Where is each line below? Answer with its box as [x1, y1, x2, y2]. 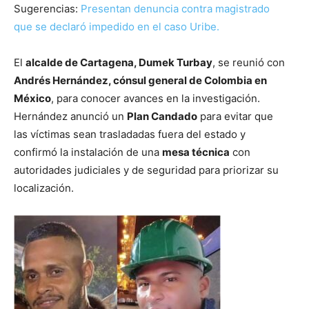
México [14, 91, 51, 105]
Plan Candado [127, 109, 197, 123]
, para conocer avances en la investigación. [51, 91, 260, 105]
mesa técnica [162, 145, 230, 159]
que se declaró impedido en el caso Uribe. [14, 19, 219, 33]
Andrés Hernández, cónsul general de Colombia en [14, 73, 267, 87]
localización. [14, 181, 74, 195]
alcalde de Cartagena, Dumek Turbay [26, 55, 212, 69]
